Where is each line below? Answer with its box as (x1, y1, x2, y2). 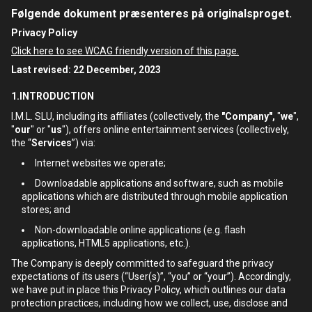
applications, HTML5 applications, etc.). (22, 237, 191, 249)
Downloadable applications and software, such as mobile (35, 178, 283, 189)
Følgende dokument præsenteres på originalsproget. (11, 7, 292, 20)
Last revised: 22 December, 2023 (11, 64, 161, 75)
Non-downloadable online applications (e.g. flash (35, 224, 246, 235)
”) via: (72, 137, 95, 148)
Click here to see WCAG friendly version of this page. (11, 45, 239, 56)
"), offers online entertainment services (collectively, (62, 124, 289, 135)
